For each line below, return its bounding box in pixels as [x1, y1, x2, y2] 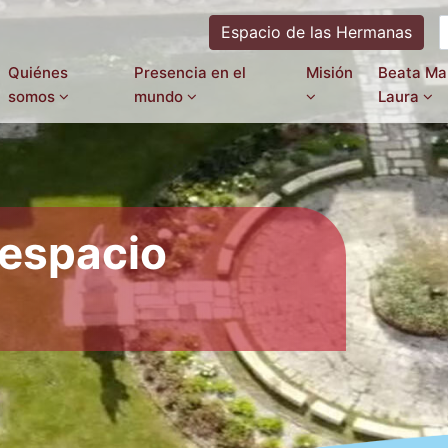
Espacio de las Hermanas [220, 22, 412, 43]
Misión [306, 63, 354, 82]
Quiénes [8, 63, 68, 82]
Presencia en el [134, 63, 247, 82]
